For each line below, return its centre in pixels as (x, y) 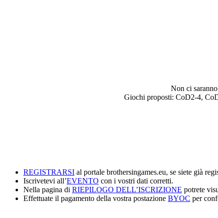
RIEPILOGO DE (99, 189)
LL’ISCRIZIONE (154, 189)
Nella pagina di (48, 189)
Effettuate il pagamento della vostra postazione (96, 198)
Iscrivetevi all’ (45, 181)
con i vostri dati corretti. (136, 181)
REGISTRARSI (49, 172)
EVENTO (83, 181)
